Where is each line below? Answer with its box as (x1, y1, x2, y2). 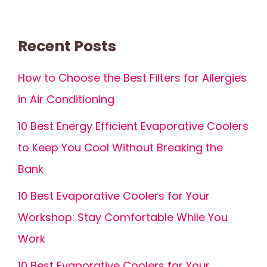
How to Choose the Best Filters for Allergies (18, 70, 247, 86)
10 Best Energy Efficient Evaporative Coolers (18, 119, 249, 134)
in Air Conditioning (18, 92, 114, 107)
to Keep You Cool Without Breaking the (18, 140, 223, 156)
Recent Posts (18, 36, 116, 57)
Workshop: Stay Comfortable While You (18, 210, 228, 225)
